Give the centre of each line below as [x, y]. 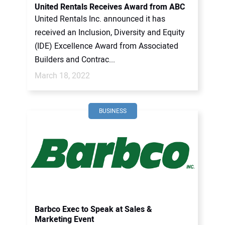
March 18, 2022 [62, 76]
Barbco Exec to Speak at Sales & [93, 209]
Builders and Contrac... [75, 60]
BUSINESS [113, 111]
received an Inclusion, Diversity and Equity [110, 33]
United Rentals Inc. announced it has [100, 19]
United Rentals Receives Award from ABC [110, 7]
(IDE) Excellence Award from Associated [106, 46]
